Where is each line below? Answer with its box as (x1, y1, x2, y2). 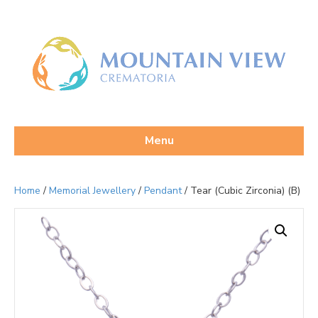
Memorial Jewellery (49, 184, 136, 197)
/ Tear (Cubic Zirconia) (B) (182, 184, 300, 197)
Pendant (144, 184, 182, 197)
